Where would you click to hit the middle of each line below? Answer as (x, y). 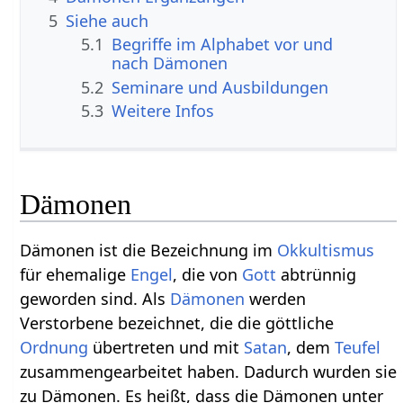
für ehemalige (76, 274)
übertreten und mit (166, 347)
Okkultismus (326, 250)
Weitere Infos (163, 111)
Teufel (358, 347)
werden (276, 298)
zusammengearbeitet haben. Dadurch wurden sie (209, 371)
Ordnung (54, 347)
